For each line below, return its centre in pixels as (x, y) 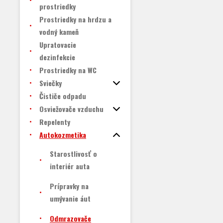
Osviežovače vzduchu (71, 109)
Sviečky (51, 83)
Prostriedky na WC (68, 70)
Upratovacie (58, 45)
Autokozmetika (63, 135)
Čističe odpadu (63, 96)
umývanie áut (70, 198)
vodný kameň (59, 32)
